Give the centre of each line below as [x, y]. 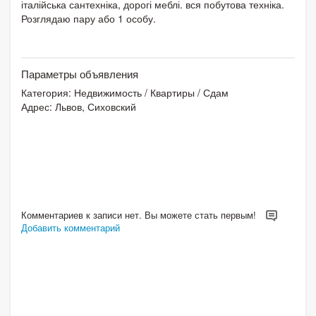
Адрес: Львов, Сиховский [79, 106]
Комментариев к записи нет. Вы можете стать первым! [140, 214]
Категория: [48, 92]
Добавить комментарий [71, 228]
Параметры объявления [80, 73]
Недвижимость [108, 92]
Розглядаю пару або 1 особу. [89, 18]
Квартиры [172, 92]
